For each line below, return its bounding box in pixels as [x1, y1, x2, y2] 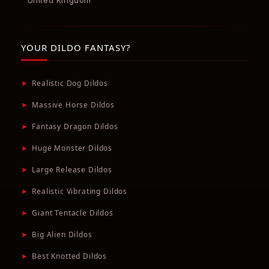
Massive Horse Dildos [32, 100, 115, 110]
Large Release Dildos [32, 165, 113, 175]
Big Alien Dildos [32, 229, 92, 240]
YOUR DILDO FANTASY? [21, 41, 131, 54]
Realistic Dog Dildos [32, 78, 109, 89]
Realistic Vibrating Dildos [32, 186, 128, 197]
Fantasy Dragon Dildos [32, 121, 118, 132]
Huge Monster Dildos [32, 143, 113, 154]
